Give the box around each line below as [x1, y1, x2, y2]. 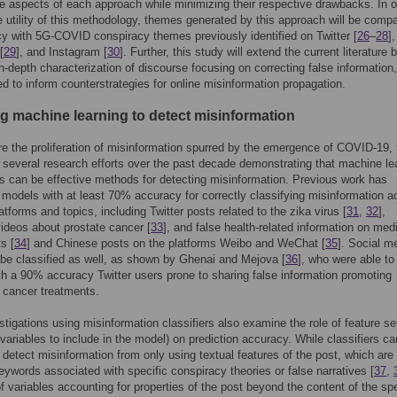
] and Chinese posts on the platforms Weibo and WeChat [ [27, 237, 325, 250]
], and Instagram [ [16, 45, 107, 58]
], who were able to [298, 253, 394, 266]
